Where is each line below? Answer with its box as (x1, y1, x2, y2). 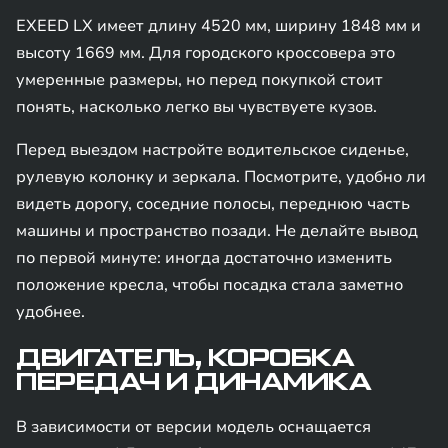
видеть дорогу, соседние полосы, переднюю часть (16, 193, 410, 215)
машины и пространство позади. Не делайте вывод (16, 220, 418, 242)
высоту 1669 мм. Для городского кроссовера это (16, 42, 395, 64)
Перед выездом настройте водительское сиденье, (16, 139, 409, 161)
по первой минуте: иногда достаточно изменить (16, 247, 392, 269)
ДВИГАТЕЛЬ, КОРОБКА (16, 346, 355, 370)
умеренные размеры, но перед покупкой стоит (16, 69, 383, 91)
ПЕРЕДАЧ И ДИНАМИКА (16, 370, 372, 394)
